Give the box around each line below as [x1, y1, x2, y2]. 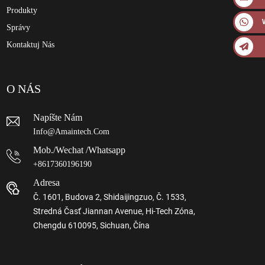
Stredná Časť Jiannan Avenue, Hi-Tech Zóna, [33, 206, 196, 216]
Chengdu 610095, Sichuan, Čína [33, 221, 150, 231]
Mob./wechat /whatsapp [33, 145, 126, 156]
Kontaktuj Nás [7, 40, 55, 50]
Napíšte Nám [33, 112, 83, 123]
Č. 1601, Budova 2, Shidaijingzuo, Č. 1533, [33, 192, 187, 202]
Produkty [7, 6, 38, 15]
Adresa [33, 177, 60, 188]
